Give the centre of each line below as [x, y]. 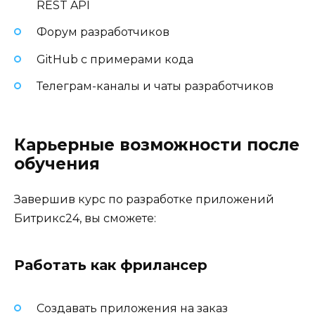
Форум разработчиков [103, 32]
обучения [57, 164]
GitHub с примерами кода [115, 59]
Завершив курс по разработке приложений [144, 200]
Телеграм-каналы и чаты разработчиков [155, 86]
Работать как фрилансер [111, 265]
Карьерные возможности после [157, 145]
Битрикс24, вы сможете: [85, 219]
